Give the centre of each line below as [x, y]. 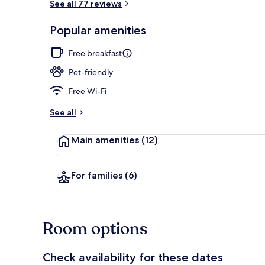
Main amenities [106, 140]
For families [98, 175]
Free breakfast [95, 53]
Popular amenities [98, 30]
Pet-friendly [91, 72]
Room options [95, 229]
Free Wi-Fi [88, 91]
